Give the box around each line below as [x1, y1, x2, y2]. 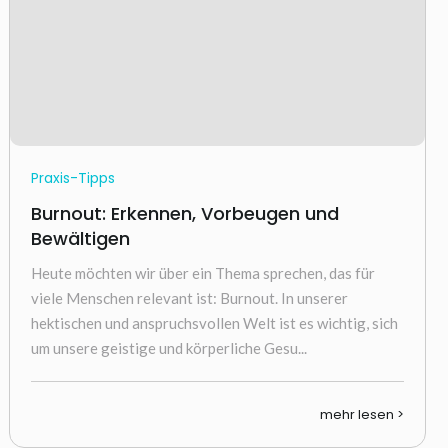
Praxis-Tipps [30, 168, 115, 188]
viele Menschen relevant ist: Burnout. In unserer [30, 289, 348, 307]
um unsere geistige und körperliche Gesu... [30, 339, 307, 357]
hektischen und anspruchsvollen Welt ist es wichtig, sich [30, 314, 398, 332]
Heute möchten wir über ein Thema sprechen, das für [30, 264, 375, 282]
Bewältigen [30, 226, 130, 251]
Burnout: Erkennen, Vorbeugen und [30, 201, 339, 226]
